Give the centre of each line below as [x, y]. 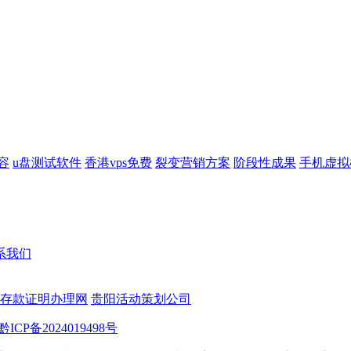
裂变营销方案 [193, 163]
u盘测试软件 [47, 163]
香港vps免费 [118, 163]
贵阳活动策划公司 [141, 299]
